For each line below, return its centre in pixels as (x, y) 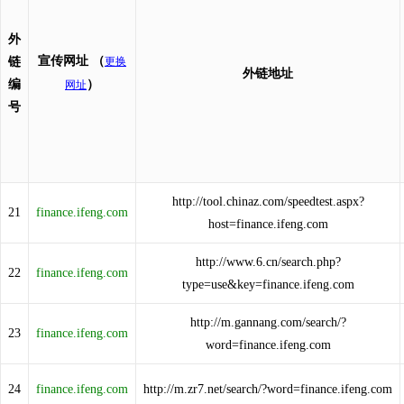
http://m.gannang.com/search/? (268, 322)
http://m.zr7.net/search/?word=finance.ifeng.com (268, 389)
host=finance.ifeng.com (268, 224)
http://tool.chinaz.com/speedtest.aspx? (268, 202)
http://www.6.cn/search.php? (268, 262)
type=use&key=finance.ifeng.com (268, 285)
